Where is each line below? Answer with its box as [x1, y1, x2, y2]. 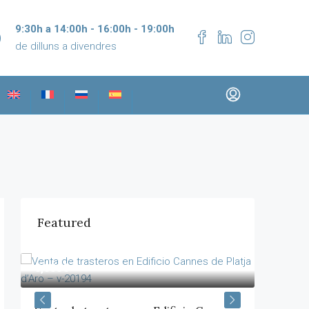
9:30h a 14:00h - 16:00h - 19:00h [15, 23, 175, 35]
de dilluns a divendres [15, 40, 117, 52]
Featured [37, 215, 91, 230]
